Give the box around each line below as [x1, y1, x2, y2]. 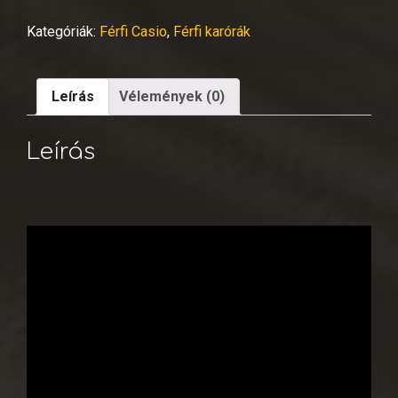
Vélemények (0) [119, 87, 225, 105]
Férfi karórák [173, 22, 251, 40]
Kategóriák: [27, 22, 99, 40]
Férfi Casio [99, 22, 167, 40]
